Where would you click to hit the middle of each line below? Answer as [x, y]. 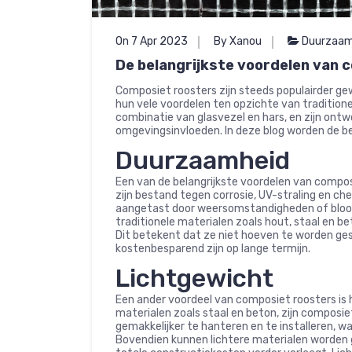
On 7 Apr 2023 [152, 41]
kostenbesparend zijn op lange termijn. [213, 248]
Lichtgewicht [194, 278]
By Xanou [238, 41]
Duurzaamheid [203, 160]
